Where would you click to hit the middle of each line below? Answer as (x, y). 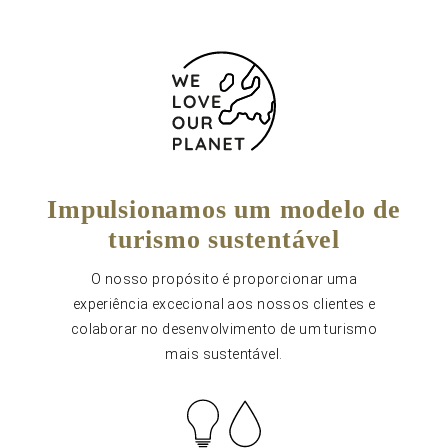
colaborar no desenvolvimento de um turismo (224, 329)
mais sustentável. (224, 354)
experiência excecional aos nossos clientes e (224, 304)
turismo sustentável (224, 239)
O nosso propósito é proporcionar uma (224, 279)
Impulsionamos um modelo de (224, 209)
